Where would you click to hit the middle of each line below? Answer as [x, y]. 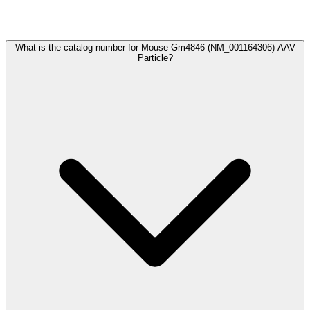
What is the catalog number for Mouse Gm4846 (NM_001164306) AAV [155, 47]
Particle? [155, 57]
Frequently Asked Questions [106, 16]
